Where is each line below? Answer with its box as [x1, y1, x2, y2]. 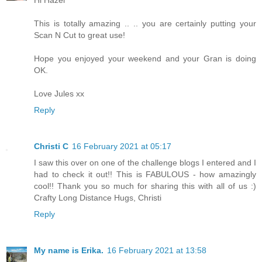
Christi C [34, 142, 68, 151]
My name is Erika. [34, 246, 104, 256]
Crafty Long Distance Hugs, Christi [34, 193, 161, 203]
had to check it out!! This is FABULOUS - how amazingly [34, 170, 256, 180]
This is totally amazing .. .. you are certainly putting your [34, 19, 256, 29]
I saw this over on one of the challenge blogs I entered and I [34, 158, 256, 168]
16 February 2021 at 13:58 [107, 246, 206, 256]
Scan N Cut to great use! [34, 30, 125, 40]
